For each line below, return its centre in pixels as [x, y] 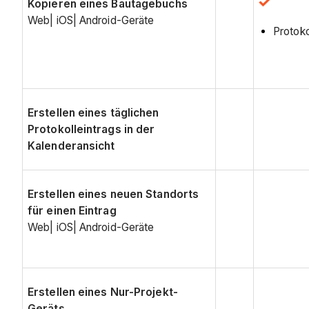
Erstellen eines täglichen [93, 112]
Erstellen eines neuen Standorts [113, 194]
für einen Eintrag [72, 210]
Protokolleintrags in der [91, 129]
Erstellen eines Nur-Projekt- [103, 292]
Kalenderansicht [71, 146]
